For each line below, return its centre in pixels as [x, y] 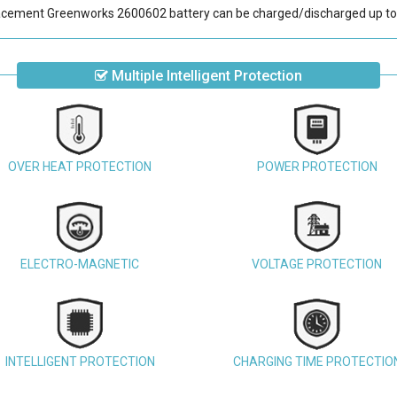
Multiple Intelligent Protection [205, 76]
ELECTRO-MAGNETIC [80, 264]
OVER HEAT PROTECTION [80, 167]
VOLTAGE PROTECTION [317, 264]
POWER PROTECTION [317, 167]
